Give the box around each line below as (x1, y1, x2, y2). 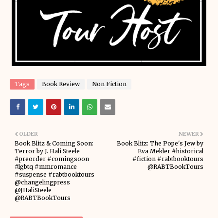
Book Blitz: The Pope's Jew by (117, 140, 203, 147)
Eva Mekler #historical (138, 147, 203, 155)
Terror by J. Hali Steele (15, 147, 80, 155)
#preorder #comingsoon (15, 155, 89, 163)
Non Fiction (92, 80, 127, 88)
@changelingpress (15, 179, 70, 186)
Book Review (42, 80, 80, 88)
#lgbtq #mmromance (15, 163, 77, 170)
